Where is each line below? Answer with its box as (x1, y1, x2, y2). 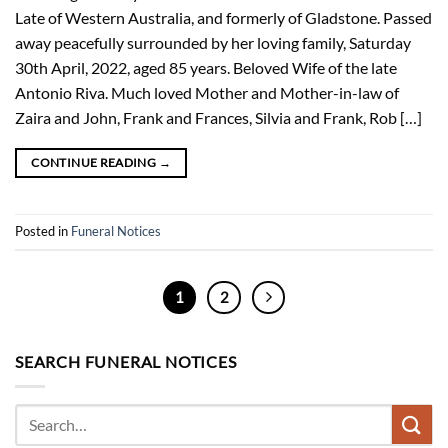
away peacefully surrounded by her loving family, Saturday (15, 32, 411, 52)
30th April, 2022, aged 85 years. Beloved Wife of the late (15, 57, 397, 77)
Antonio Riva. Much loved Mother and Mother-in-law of (15, 82, 399, 102)
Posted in (15, 222, 71, 239)
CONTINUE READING (31, 154, 159, 170)
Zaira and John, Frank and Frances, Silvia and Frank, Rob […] (15, 107, 422, 127)
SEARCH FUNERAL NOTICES (15, 352, 237, 372)
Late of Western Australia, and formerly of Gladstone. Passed (15, 7, 432, 27)
